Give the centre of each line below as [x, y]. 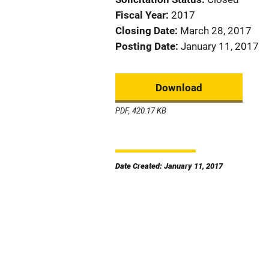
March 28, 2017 [216, 31]
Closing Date [145, 31]
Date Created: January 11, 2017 [169, 166]
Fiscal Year [141, 15]
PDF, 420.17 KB [141, 110]
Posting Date [145, 46]
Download [179, 88]
